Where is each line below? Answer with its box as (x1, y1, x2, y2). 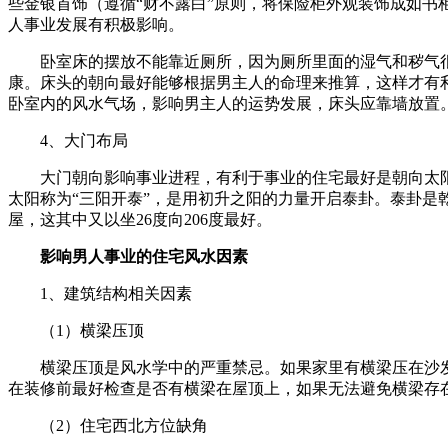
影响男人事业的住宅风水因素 (40, 247, 248, 265)
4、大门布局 (40, 131, 128, 149)
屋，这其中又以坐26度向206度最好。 (8, 210, 272, 228)
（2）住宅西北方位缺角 (40, 416, 208, 434)
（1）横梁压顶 (40, 321, 144, 339)
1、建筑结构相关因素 (40, 284, 192, 302)
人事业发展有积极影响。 (8, 15, 184, 33)
